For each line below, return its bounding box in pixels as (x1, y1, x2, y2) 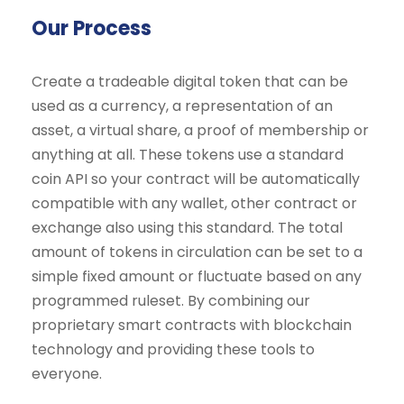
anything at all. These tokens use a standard (32, 144, 344, 166)
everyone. (32, 363, 102, 385)
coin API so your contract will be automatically (32, 169, 360, 190)
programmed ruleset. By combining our (32, 290, 310, 312)
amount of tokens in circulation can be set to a (32, 242, 363, 263)
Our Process (32, 14, 151, 43)
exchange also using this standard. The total (32, 217, 343, 239)
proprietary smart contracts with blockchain (32, 315, 352, 336)
